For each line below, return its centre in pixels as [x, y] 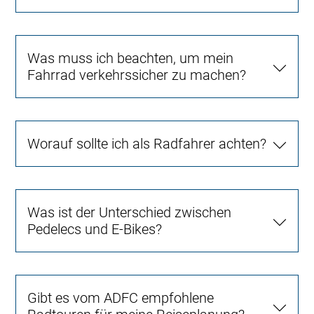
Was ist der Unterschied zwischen [130, 212]
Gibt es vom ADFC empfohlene [121, 298]
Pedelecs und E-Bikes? [95, 229]
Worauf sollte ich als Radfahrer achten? [147, 143]
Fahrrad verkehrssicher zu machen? [137, 75]
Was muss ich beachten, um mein [131, 58]
